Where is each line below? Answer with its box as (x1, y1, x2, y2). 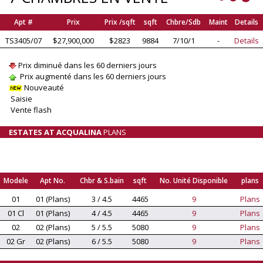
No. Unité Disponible (160, 175, 228, 186)
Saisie (9, 93, 32, 104)
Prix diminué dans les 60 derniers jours (16, 59, 157, 70)
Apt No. (40, 175, 65, 186)
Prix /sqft (104, 16, 136, 27)
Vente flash (9, 104, 52, 115)
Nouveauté (22, 82, 64, 93)
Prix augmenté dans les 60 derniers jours (16, 70, 166, 82)
